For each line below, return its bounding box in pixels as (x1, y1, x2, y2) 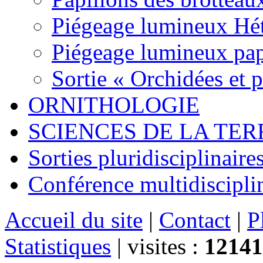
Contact (159, 207, 231, 233)
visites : (127, 234, 204, 259)
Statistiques (5, 234, 111, 259)
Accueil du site (5, 207, 143, 233)
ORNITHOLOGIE (28, 92, 200, 118)
